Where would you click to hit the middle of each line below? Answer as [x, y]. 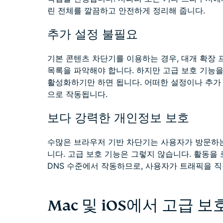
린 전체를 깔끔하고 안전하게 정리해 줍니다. [126, 10]
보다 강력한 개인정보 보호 [118, 117]
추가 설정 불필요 [93, 34]
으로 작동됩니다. [77, 94]
